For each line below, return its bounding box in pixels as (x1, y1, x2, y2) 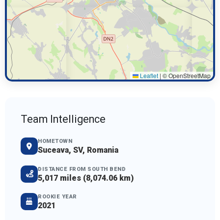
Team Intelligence (21, 113, 106, 126)
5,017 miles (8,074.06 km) (38, 173, 134, 183)
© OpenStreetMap (161, 71, 211, 80)
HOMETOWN (38, 138, 72, 145)
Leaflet (138, 71, 158, 80)
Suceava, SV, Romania (38, 145, 118, 155)
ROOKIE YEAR (38, 193, 77, 200)
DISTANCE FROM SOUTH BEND (38, 165, 126, 172)
